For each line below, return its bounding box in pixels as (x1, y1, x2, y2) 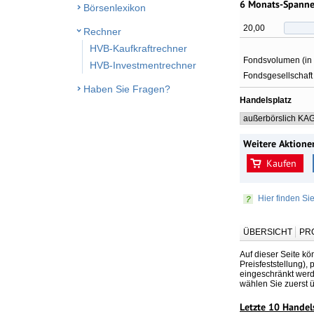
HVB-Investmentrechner (90, 60, 196, 71)
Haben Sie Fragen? (83, 83, 170, 95)
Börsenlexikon (83, 2, 146, 13)
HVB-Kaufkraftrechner (90, 43, 187, 54)
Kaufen (266, 156, 296, 170)
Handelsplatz (240, 95, 292, 105)
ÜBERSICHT (243, 226, 292, 237)
